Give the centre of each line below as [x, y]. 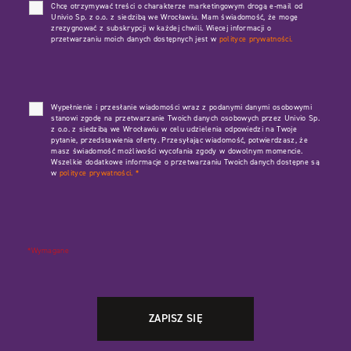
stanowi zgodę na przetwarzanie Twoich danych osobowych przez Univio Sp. [185, 118]
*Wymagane [49, 250]
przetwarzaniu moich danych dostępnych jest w [135, 38]
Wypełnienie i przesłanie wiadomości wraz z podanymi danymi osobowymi [181, 107]
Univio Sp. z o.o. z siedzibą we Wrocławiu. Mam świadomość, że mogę [175, 16]
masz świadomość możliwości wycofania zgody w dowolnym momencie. [177, 150]
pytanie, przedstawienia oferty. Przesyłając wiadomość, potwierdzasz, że [179, 139]
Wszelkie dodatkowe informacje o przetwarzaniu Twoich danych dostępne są [185, 161]
